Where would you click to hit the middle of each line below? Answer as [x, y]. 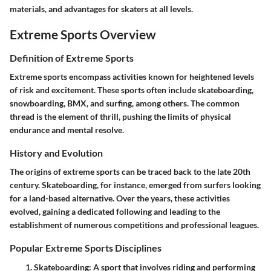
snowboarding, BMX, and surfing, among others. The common [125, 103]
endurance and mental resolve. [67, 130]
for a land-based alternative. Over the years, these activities [120, 198]
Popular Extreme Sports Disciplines [86, 248]
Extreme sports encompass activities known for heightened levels [132, 77]
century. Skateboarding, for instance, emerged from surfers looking [135, 185]
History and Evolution [56, 153]
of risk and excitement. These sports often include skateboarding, [132, 90]
